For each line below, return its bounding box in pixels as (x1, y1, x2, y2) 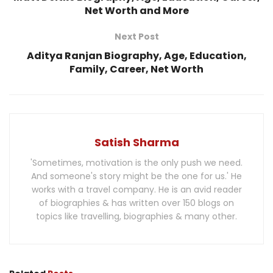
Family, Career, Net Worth (69, 62, 204, 77)
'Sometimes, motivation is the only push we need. (30, 157, 243, 169)
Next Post (114, 30, 159, 43)
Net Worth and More (84, 4, 189, 18)
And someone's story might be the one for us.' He (31, 170, 242, 183)
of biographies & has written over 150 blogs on (39, 197, 234, 210)
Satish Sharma (94, 135, 179, 151)
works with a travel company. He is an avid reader (31, 183, 242, 196)
